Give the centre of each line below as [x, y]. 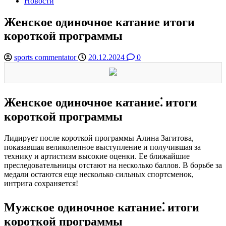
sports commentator [46, 57]
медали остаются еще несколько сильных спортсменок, [99, 174]
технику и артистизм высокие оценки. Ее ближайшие [97, 156]
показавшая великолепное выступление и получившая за [102, 147]
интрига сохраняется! [41, 183]
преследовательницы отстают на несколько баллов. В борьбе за [113, 165]
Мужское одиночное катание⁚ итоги [102, 207]
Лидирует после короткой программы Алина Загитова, [99, 138]
